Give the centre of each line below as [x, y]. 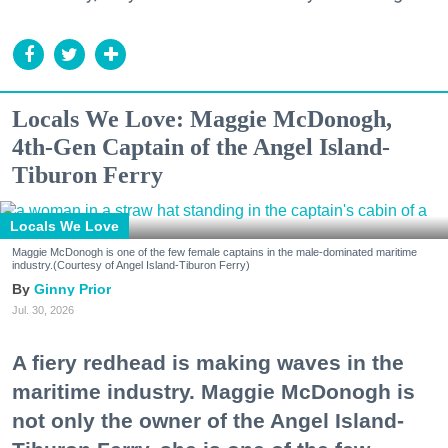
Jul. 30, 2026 [43, 310]
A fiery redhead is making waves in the [208, 363]
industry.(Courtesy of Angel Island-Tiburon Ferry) [131, 265]
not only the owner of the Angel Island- [208, 421]
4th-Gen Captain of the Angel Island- [201, 147]
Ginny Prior [72, 289]
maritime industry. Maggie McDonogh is [213, 392]
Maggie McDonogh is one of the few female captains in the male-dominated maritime [214, 252]
